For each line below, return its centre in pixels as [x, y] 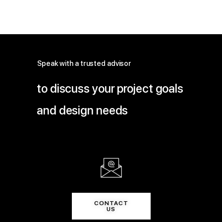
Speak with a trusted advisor [84, 63]
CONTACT [111, 203]
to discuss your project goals [110, 88]
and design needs [83, 110]
